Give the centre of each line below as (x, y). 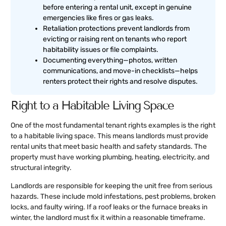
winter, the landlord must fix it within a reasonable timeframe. (108, 217)
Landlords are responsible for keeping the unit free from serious (111, 186)
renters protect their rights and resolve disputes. (120, 82)
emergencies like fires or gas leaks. (98, 18)
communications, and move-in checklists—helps (120, 71)
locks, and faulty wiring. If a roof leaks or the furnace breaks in (109, 207)
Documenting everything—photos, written (110, 61)
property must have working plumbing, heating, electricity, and (110, 157)
